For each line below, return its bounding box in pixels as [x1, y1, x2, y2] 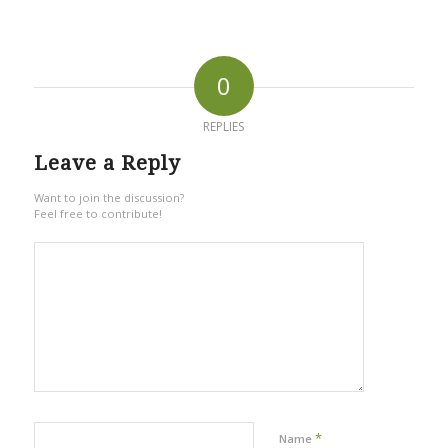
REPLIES [203, 117, 245, 135]
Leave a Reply [33, 150, 180, 175]
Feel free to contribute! [33, 205, 162, 221]
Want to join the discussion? [33, 189, 184, 205]
